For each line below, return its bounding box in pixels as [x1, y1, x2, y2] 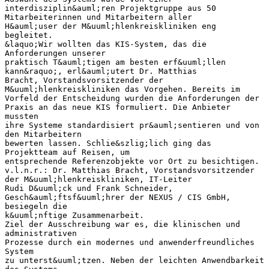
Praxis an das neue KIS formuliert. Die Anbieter [5, 102, 231, 112]
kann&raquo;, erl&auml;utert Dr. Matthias [5, 66, 197, 76]
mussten [5, 111, 38, 121]
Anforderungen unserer [5, 48, 106, 58]
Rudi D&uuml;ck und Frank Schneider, [5, 183, 173, 193]
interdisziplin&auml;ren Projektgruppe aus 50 [5, 3, 216, 13]
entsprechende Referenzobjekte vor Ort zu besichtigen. [5, 156, 259, 166]
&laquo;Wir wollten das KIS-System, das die [5, 39, 207, 49]
